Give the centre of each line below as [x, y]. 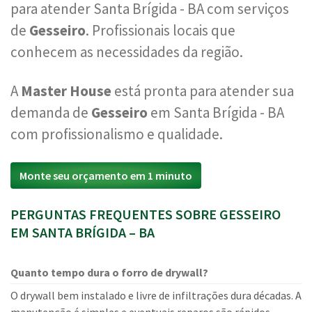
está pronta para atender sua [203, 91]
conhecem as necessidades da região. [127, 52]
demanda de [51, 112]
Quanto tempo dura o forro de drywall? [109, 272]
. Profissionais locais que [161, 30]
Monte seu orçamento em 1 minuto [106, 175]
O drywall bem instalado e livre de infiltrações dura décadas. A [156, 295]
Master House [66, 91]
